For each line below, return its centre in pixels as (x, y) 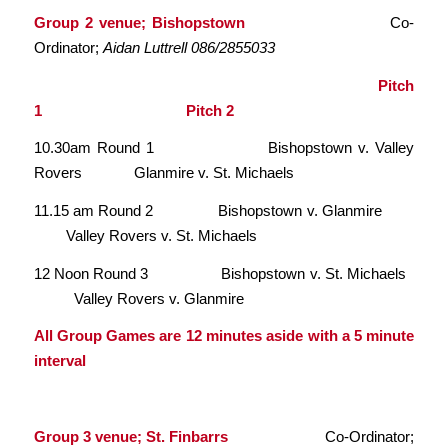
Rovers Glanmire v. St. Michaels (163, 173)
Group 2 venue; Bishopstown (212, 22)
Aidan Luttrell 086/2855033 (188, 47)
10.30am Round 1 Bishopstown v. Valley (224, 148)
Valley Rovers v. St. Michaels (145, 235)
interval (61, 361)
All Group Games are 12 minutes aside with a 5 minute (224, 336)
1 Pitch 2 (133, 110)
